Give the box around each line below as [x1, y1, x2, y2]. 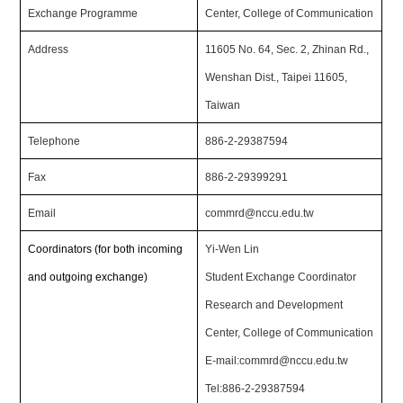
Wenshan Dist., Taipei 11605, [205, 71, 348, 84]
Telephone [28, 135, 81, 148]
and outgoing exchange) [28, 271, 148, 283]
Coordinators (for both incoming [28, 243, 184, 255]
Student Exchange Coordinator [205, 271, 357, 283]
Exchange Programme [28, 7, 139, 20]
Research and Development [205, 299, 344, 311]
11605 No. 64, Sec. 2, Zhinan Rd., [205, 43, 370, 56]
